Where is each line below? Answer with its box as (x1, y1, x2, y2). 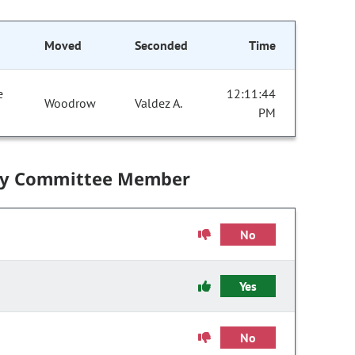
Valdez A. (135, 95, 183, 112)
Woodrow (44, 95, 97, 112)
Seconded (135, 37, 188, 54)
